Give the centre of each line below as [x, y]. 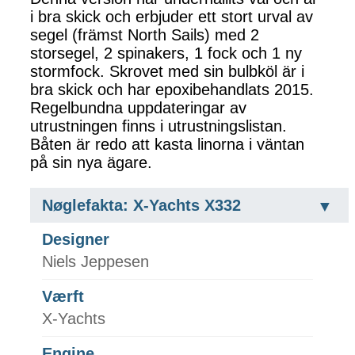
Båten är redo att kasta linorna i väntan [167, 145]
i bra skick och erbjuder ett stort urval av [172, 17]
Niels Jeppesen [95, 262]
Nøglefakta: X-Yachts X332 [141, 206]
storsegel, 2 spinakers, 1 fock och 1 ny [166, 53]
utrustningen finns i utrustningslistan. [158, 126]
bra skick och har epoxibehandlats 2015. [172, 90]
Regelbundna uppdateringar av [138, 108]
